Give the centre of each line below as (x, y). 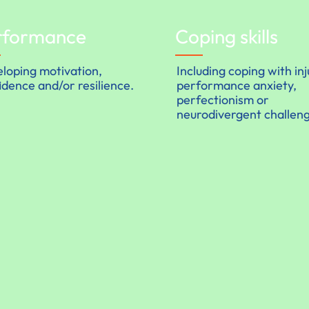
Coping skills (227, 36)
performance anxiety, (237, 85)
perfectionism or (223, 99)
